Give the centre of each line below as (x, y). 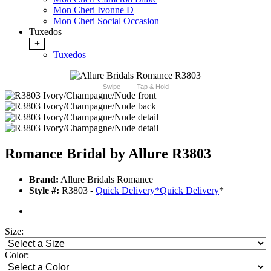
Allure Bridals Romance (106, 180)
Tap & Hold (152, 87)
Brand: (44, 180)
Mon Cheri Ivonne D (93, 10)
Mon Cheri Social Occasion (106, 21)
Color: (17, 255)
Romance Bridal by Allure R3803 (108, 154)
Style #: (44, 191)
